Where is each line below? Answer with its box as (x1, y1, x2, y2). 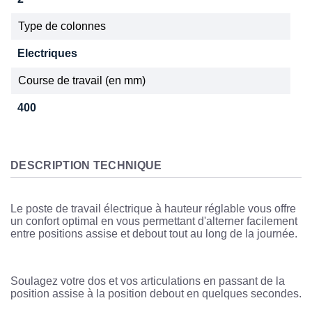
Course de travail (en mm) (18, 74, 146, 86)
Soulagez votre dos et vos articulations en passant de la (10, 275, 285, 288)
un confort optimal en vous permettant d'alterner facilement (10, 215, 297, 228)
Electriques (17, 47, 77, 59)
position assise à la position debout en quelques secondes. (10, 288, 302, 300)
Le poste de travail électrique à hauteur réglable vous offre (10, 203, 296, 215)
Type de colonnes (18, 19, 106, 32)
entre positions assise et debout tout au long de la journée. (10, 228, 297, 240)
